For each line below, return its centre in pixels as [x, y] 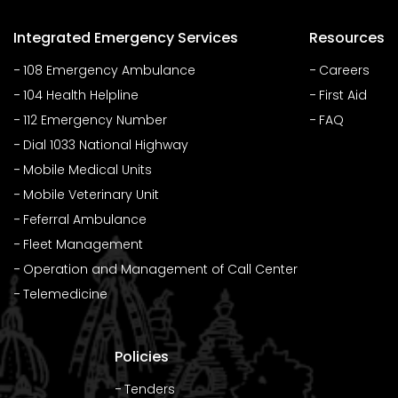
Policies [141, 356]
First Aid [342, 95]
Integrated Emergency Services [126, 37]
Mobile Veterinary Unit [92, 194]
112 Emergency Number [96, 119]
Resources [346, 37]
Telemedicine [66, 294]
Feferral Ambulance [85, 219]
